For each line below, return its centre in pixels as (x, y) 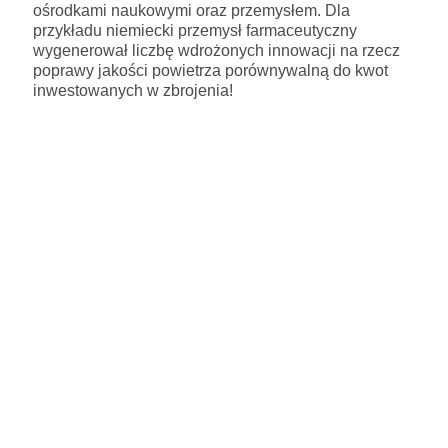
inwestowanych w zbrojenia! (133, 90)
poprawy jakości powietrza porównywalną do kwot (210, 70)
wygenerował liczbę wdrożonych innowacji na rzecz (216, 50)
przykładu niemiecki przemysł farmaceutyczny (195, 30)
